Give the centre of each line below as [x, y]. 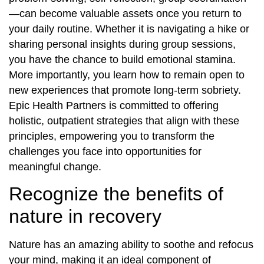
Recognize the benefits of [116, 194]
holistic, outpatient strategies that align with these [124, 121]
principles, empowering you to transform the [112, 136]
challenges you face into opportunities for [105, 151]
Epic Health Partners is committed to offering [114, 105]
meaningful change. [55, 166]
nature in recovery [85, 217]
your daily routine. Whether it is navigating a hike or [129, 29]
